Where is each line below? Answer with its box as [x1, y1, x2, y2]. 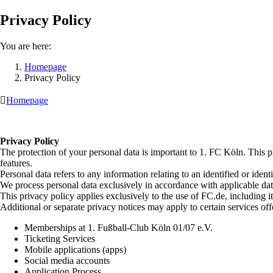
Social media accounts [24, 255, 110, 266]
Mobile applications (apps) [24, 244, 126, 255]
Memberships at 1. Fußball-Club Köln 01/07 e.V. [24, 222, 213, 233]
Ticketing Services [24, 233, 95, 244]
